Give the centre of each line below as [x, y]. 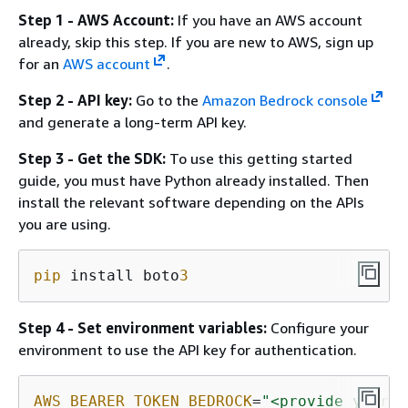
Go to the [167, 100]
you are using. [65, 224]
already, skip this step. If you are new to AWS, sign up [196, 42]
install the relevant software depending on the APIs [191, 202]
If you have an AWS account [268, 20]
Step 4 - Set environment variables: [143, 328]
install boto [120, 275]
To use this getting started [259, 158]
